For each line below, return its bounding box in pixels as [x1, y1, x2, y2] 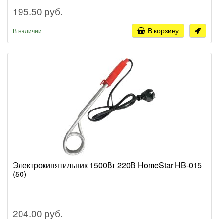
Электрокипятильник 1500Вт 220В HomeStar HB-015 [13, 159, 202, 171]
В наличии [13, 26, 42, 35]
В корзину [148, 25, 179, 36]
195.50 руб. [13, 4, 63, 18]
